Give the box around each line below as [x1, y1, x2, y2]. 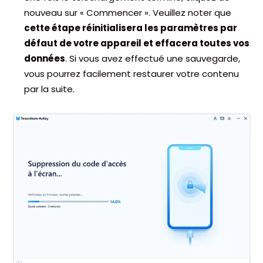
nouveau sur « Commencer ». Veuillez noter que [24, 6, 231, 19]
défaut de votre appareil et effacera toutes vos [24, 37, 249, 49]
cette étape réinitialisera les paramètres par [24, 22, 237, 34]
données [24, 52, 65, 65]
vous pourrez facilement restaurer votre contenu [24, 68, 239, 80]
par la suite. [24, 83, 75, 95]
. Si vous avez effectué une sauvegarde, [65, 52, 240, 65]
